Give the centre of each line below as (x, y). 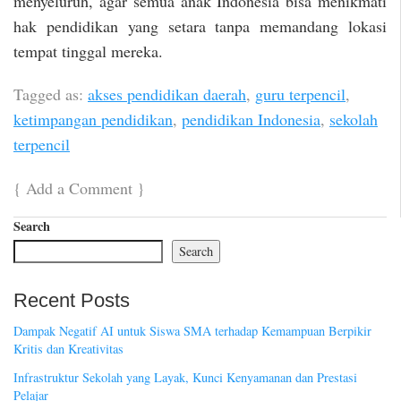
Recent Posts (72, 300)
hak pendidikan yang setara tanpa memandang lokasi (200, 26)
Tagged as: (51, 94)
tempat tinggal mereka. (88, 51)
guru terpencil (300, 94)
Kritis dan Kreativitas (68, 349)
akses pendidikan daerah (167, 94)
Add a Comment (79, 188)
